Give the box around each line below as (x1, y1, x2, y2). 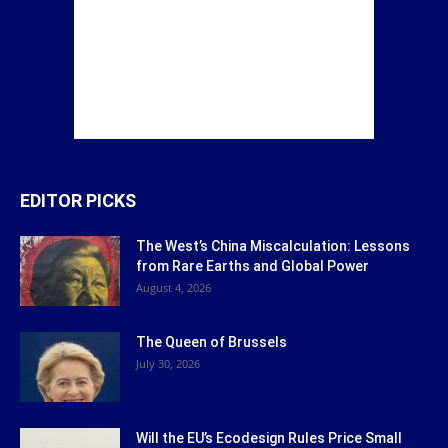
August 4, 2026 (136, 279, 211, 295)
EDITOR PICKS (20, 189, 136, 211)
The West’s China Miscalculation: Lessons (136, 237, 410, 254)
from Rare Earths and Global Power (136, 257, 369, 274)
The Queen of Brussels (136, 333, 287, 350)
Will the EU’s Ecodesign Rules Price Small (136, 429, 402, 446)
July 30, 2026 (136, 355, 200, 371)
